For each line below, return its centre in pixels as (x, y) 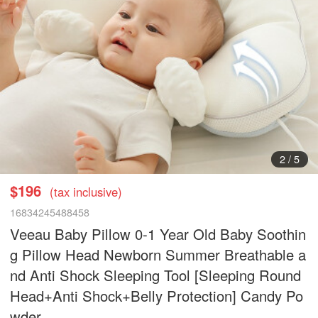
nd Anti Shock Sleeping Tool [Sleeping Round (156, 275)
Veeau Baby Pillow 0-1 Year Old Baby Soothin (158, 234)
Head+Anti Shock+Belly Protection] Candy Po (157, 295)
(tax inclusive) (86, 191)
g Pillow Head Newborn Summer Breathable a (158, 254)
